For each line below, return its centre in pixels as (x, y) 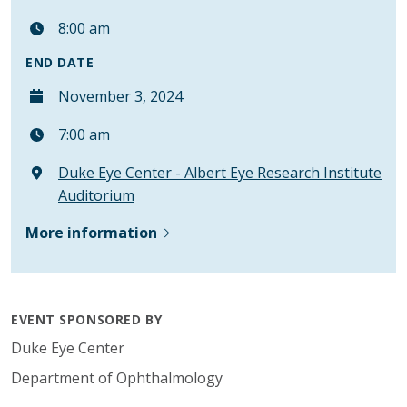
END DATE (60, 63)
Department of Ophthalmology (117, 378)
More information (91, 233)
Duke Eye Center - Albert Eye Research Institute (220, 173)
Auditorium (96, 196)
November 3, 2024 (119, 97)
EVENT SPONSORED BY (87, 320)
